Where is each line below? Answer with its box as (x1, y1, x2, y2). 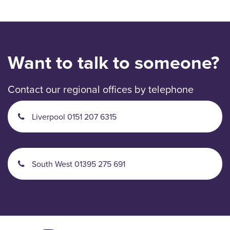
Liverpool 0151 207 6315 (30, 110, 117, 122)
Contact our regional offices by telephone (8, 81, 194, 97)
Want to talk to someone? (8, 48, 219, 75)
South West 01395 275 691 (30, 158, 125, 169)
